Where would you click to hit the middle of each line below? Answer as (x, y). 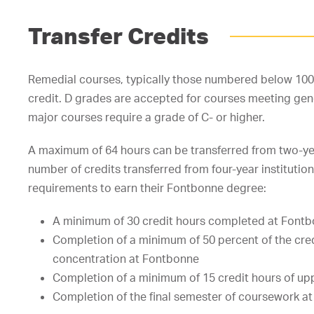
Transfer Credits (118, 36)
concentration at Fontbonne (126, 259)
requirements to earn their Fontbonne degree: (147, 188)
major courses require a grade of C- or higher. (146, 117)
